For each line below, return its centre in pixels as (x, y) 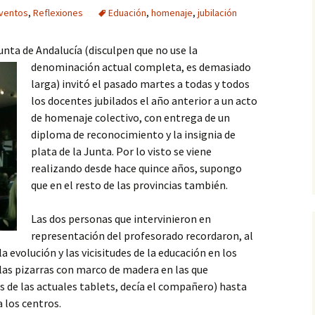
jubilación (217, 13)
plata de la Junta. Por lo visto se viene (121, 151)
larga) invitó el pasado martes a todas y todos (140, 84)
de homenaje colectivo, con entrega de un (130, 117)
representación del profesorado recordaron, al (142, 236)
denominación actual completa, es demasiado (141, 67)
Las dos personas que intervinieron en (121, 219)
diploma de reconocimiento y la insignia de (133, 134)
